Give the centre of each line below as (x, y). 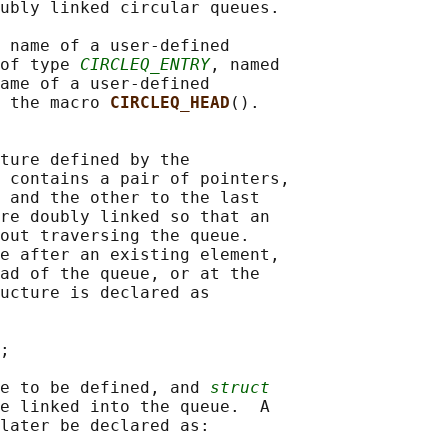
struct (240, 388)
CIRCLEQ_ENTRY (145, 65)
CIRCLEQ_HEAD (170, 103)
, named (245, 65)
